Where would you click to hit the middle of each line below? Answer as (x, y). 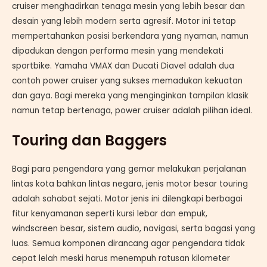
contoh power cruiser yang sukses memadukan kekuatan (127, 81)
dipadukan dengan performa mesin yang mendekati (118, 51)
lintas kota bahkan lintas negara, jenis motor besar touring (130, 184)
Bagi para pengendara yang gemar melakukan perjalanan (129, 169)
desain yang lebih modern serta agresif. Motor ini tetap (124, 21)
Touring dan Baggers (89, 141)
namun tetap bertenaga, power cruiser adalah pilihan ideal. (132, 111)
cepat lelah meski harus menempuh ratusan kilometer (121, 259)
